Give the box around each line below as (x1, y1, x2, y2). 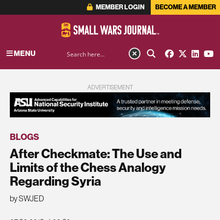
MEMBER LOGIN (94, 3, 144, 11)
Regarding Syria (10, 172, 101, 189)
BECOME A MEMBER (155, 3, 216, 11)
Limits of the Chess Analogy (10, 159, 166, 175)
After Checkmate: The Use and (10, 145, 182, 162)
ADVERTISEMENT (87, 83, 133, 91)
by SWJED (10, 193, 44, 204)
